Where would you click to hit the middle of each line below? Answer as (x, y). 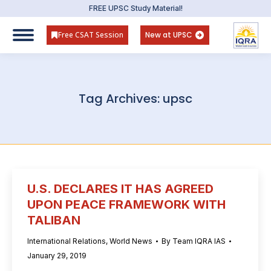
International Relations (67, 241)
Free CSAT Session (91, 35)
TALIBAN (54, 220)
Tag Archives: (121, 99)
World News (131, 241)
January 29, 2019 (57, 256)
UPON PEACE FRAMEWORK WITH (126, 204)
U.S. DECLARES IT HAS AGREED (120, 189)
